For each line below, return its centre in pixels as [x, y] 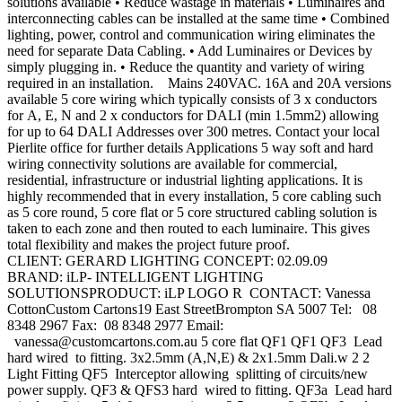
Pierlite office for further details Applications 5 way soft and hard [190, 148]
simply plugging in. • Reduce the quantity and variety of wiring [186, 67]
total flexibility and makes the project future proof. [149, 245]
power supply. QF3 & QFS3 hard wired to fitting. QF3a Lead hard [200, 390]
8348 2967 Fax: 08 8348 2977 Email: [115, 326]
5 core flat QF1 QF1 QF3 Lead [290, 342]
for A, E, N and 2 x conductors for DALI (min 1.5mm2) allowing [193, 116]
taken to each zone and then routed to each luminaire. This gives [188, 229]
